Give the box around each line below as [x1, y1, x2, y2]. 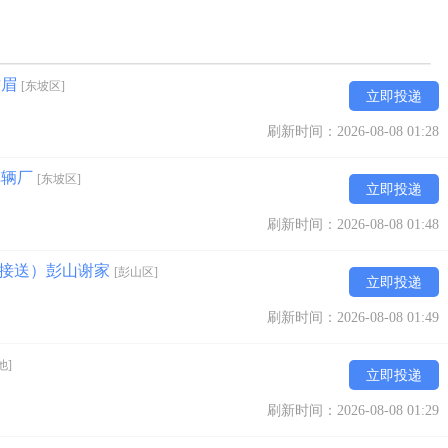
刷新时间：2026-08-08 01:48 [267, 217, 439, 232]
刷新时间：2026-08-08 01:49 [267, 310, 439, 325]
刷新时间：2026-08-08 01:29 [267, 403, 439, 418]
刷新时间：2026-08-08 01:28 [267, 124, 439, 139]
